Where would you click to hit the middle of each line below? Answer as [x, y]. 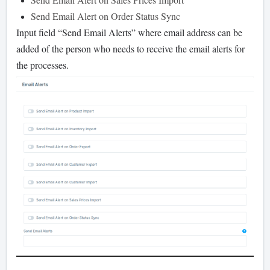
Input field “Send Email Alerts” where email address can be [129, 32]
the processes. [44, 64]
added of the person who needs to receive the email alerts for [130, 48]
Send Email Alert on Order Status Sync [107, 16]
